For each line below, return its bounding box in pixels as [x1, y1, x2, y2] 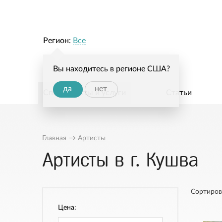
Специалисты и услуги [43, 89, 126, 97]
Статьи [166, 89, 192, 97]
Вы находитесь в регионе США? [53, 65, 170, 73]
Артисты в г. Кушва [42, 150, 199, 170]
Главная [42, 135, 66, 142]
